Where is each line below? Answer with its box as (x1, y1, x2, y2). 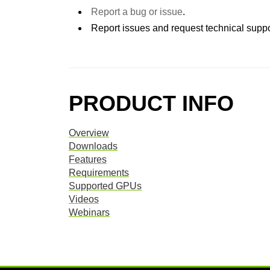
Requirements (69, 168, 129, 178)
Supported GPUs (69, 181, 142, 191)
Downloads (69, 141, 118, 151)
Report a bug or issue (91, 7, 183, 17)
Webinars (69, 207, 110, 218)
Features (69, 154, 107, 165)
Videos (69, 194, 99, 204)
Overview (69, 128, 109, 138)
